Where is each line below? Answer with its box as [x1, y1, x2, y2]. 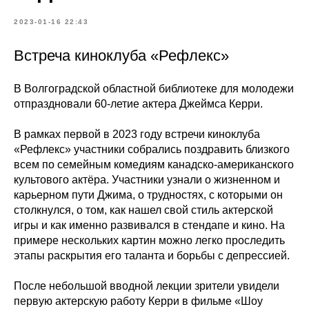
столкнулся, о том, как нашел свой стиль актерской [14, 204, 273, 216]
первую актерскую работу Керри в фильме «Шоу [14, 295, 263, 307]
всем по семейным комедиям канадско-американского [14, 159, 294, 170]
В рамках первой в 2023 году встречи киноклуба [14, 128, 260, 140]
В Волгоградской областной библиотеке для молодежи [14, 83, 294, 94]
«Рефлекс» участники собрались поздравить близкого [14, 143, 290, 155]
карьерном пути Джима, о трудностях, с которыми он [14, 189, 283, 201]
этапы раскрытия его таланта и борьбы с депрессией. [14, 250, 290, 261]
